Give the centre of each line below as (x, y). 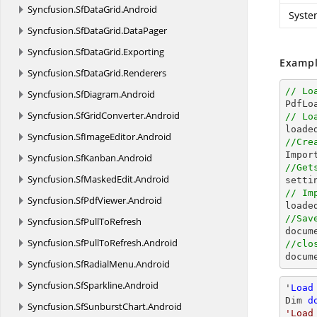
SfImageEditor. (106, 137)
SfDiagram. (98, 94)
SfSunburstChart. (112, 306)
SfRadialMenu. (106, 264)
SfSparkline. (100, 285)
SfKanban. (97, 158)
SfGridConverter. (111, 115)
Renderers (145, 73)
